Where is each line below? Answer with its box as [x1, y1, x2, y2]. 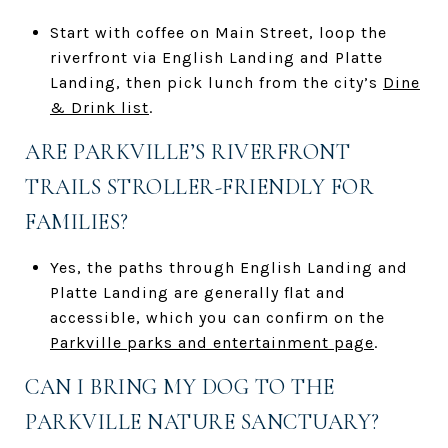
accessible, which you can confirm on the [49, 307, 385, 327]
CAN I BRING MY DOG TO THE [25, 373, 335, 400]
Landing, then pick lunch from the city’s [49, 72, 383, 92]
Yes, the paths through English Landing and [49, 257, 408, 277]
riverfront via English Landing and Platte [49, 47, 383, 67]
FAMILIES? [25, 208, 129, 235]
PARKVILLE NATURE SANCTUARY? [25, 408, 380, 435]
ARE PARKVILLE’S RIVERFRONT [25, 138, 350, 165]
